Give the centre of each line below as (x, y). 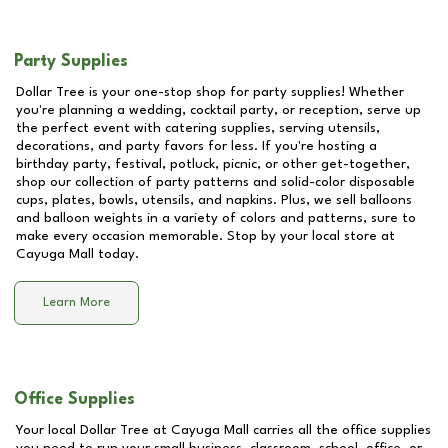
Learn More (76, 303)
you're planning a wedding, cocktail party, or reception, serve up (218, 110)
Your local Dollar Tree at (93, 430)
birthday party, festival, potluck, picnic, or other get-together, (213, 164)
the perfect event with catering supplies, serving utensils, (198, 128)
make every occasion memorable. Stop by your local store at (205, 236)
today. (116, 254)
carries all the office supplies (340, 430)
